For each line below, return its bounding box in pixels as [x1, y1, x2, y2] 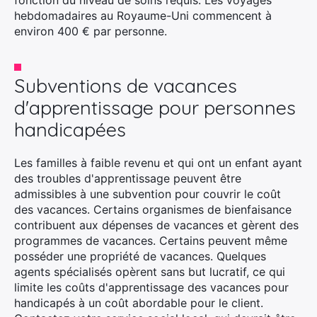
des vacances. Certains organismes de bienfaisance [14, 202, 292, 217]
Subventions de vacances [14, 74, 237, 98]
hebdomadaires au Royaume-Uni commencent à [14, 8, 272, 23]
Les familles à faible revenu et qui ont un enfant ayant [14, 156, 302, 170]
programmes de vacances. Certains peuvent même [14, 234, 287, 248]
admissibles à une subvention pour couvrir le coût [14, 187, 281, 201]
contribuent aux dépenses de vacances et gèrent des [14, 218, 299, 232]
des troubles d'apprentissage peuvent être [14, 171, 241, 185]
